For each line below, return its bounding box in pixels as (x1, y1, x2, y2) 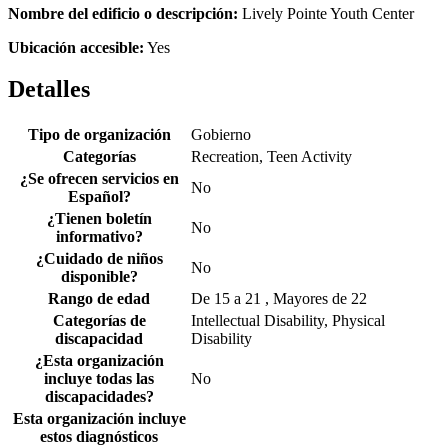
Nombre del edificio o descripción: (8, 4, 238, 22)
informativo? (55, 228, 143, 246)
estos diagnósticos (40, 428, 158, 446)
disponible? (60, 268, 138, 286)
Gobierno (191, 126, 251, 144)
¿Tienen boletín (46, 210, 152, 228)
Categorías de (52, 312, 146, 330)
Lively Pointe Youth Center (238, 4, 414, 22)
